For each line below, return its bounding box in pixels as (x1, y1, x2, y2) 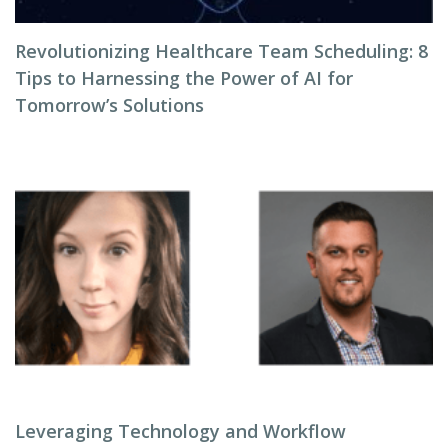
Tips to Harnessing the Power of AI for (15, 66, 353, 91)
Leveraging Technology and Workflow (15, 419, 346, 444)
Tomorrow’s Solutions (15, 93, 204, 118)
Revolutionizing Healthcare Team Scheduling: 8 (15, 39, 428, 64)
